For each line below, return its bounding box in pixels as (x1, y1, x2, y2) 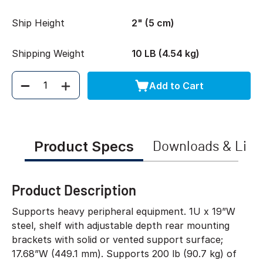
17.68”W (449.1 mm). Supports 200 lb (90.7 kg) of (12, 248, 237, 259)
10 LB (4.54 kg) (131, 48, 200, 59)
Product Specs (33, 138, 134, 155)
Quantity (16, 85, 56, 97)
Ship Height (12, 17, 65, 29)
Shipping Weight (12, 48, 85, 59)
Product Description (12, 181, 136, 198)
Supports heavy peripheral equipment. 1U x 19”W (12, 205, 235, 217)
